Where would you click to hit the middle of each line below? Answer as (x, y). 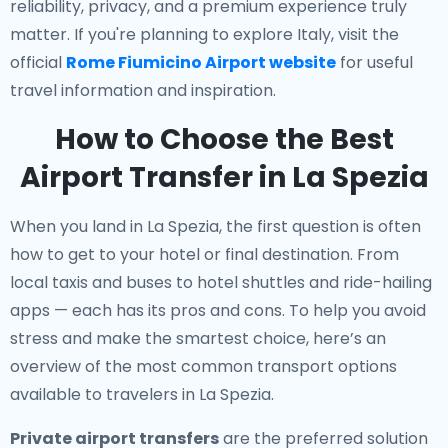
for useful (374, 62)
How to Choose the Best (224, 139)
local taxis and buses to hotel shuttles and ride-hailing (221, 282)
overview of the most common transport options (203, 366)
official (38, 62)
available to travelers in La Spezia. (142, 394)
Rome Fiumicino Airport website (201, 62)
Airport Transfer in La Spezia (224, 177)
